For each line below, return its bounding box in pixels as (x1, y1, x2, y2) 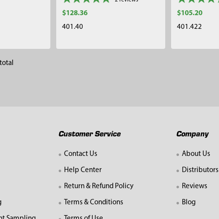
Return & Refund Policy (64, 183, 134, 191)
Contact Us (64, 151, 98, 158)
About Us (182, 151, 211, 158)
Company (176, 128, 209, 138)
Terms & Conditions (64, 199, 124, 207)
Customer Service (59, 128, 121, 138)
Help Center (64, 167, 102, 175)
